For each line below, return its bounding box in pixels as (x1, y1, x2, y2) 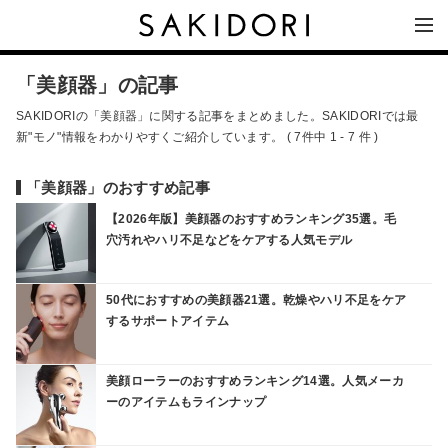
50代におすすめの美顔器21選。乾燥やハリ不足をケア (106, 292, 407, 307)
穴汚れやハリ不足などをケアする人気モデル (106, 232, 353, 247)
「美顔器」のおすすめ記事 (26, 179, 210, 196)
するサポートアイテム (106, 313, 230, 328)
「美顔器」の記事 (16, 74, 179, 96)
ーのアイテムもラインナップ (106, 394, 267, 409)
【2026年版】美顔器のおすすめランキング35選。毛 (106, 211, 397, 226)
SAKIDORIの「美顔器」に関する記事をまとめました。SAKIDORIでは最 (16, 109, 419, 123)
